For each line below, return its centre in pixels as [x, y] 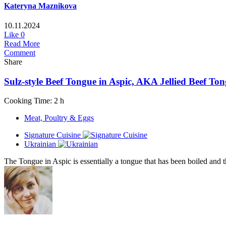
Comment [20, 52]
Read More [22, 43]
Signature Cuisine [52, 135]
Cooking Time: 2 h [34, 101]
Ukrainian [40, 144]
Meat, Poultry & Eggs [59, 118]
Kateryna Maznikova [40, 6]
